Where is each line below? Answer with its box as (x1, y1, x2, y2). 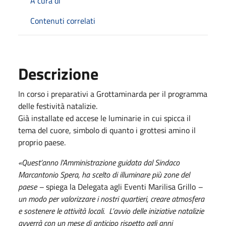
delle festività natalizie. (18, 99, 97, 112)
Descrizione (18, 61, 98, 86)
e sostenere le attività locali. (18, 204, 109, 217)
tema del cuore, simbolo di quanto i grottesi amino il (18, 124, 196, 136)
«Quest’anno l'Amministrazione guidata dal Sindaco (18, 156, 180, 168)
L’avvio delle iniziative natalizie (109, 204, 204, 217)
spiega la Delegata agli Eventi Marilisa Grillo (46, 180, 196, 193)
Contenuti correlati (30, 14, 95, 27)
